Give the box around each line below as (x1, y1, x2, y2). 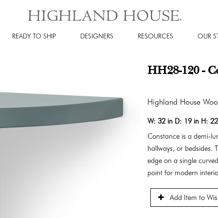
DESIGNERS (80, 32, 113, 40)
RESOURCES (138, 32, 173, 40)
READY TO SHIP (12, 32, 56, 40)
